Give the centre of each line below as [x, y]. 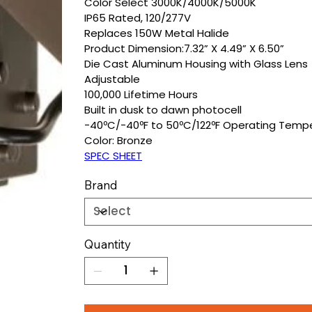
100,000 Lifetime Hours [141, 94]
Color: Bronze [119, 140]
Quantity [108, 244]
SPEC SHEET [114, 155]
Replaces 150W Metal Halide [157, 33]
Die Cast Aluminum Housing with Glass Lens [196, 63]
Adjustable [112, 79]
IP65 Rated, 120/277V [138, 17]
